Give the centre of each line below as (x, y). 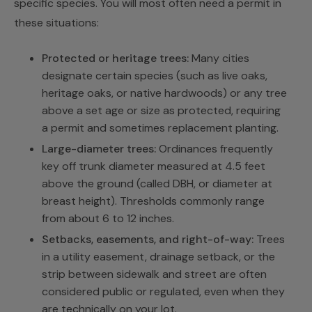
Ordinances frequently (214, 148)
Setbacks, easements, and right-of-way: (148, 239)
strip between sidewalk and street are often (154, 274)
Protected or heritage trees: (115, 58)
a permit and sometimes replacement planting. (160, 128)
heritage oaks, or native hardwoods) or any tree (164, 93)
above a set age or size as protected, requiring (161, 111)
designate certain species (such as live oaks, (155, 76)
